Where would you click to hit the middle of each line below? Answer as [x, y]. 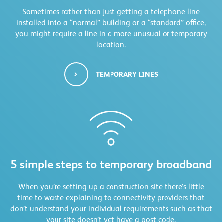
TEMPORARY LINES [127, 75]
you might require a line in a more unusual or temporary [111, 34]
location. [111, 45]
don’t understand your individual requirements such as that [111, 209]
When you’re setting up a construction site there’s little [111, 187]
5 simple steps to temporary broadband [111, 165]
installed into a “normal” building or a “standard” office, [111, 23]
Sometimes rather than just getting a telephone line [111, 12]
